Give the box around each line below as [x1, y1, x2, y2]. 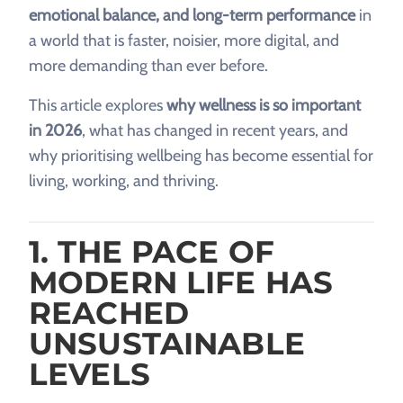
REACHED [29, 294, 189, 332]
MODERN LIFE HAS [29, 264, 334, 301]
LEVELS [29, 355, 150, 393]
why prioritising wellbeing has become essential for [29, 146, 373, 166]
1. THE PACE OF [29, 233, 274, 271]
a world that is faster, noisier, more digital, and [29, 31, 339, 50]
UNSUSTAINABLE [29, 325, 305, 363]
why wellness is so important [166, 95, 361, 115]
